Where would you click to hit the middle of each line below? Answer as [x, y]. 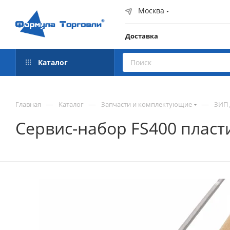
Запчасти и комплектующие [147, 104]
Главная [28, 104]
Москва [151, 11]
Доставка [142, 36]
